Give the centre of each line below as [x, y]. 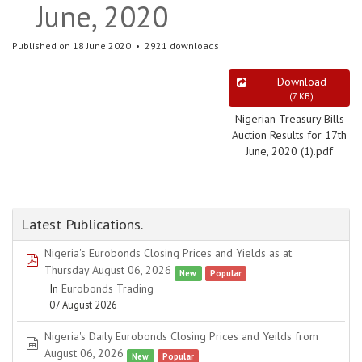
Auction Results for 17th [289, 135]
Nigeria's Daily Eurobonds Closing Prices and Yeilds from [181, 336]
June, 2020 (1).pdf [289, 151]
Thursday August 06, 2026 [108, 270]
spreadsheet [68, 343]
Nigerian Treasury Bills [289, 119]
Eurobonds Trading [107, 288]
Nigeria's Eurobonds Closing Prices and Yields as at [168, 253]
